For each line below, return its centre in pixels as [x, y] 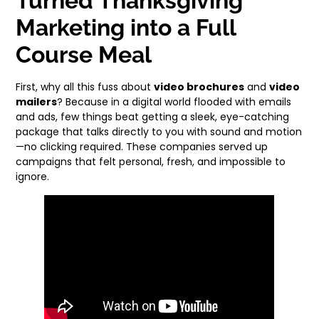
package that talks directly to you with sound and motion [159, 132]
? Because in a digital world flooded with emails [174, 102]
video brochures [199, 87]
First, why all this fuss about [85, 87]
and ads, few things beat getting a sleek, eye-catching [153, 117]
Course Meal [84, 55]
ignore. [33, 177]
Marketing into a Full [126, 28]
